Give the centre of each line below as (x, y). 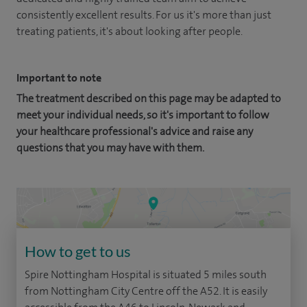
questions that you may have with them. (110, 147)
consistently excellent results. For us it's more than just (144, 14)
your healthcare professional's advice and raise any (135, 131)
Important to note (59, 77)
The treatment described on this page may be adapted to (149, 98)
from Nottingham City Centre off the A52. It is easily (146, 291)
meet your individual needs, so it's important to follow (143, 114)
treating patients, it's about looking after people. (130, 31)
